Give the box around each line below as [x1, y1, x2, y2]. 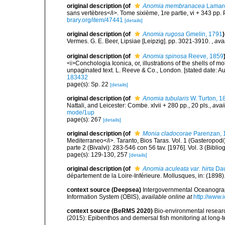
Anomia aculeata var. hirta [143, 165, 214, 172]
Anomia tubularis [143, 94, 189, 102]
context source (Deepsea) [67, 186, 141, 193]
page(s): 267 [67, 116, 103, 123]
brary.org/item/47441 [67, 16, 123, 24]
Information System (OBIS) [67, 193, 139, 200]
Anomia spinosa [143, 52, 187, 60]
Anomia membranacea [143, 2, 205, 10]
